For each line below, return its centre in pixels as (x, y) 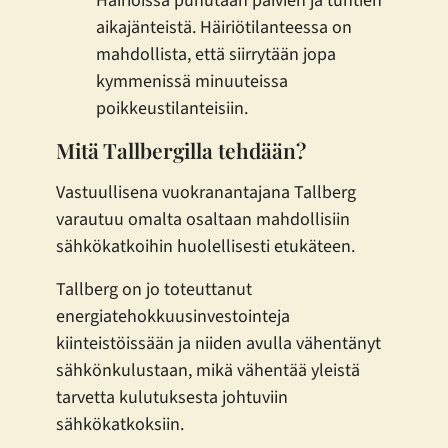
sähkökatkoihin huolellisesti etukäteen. (205, 246)
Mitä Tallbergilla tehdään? (181, 149)
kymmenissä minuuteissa (192, 81)
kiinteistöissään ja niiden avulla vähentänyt (218, 343)
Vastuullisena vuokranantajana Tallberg (206, 192)
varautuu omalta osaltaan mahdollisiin (203, 219)
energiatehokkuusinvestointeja (173, 316)
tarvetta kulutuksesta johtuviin (172, 397)
